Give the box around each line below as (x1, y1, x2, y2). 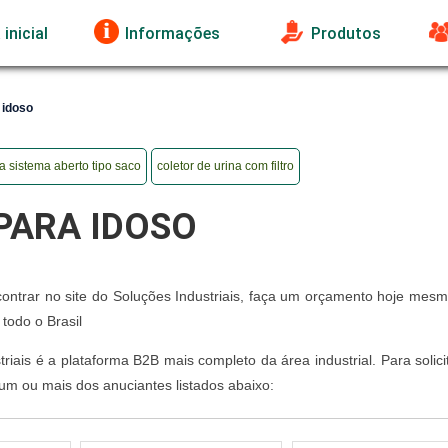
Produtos (311, 23, 382, 43)
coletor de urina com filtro (157, 158, 294, 173)
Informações (125, 23, 221, 43)
